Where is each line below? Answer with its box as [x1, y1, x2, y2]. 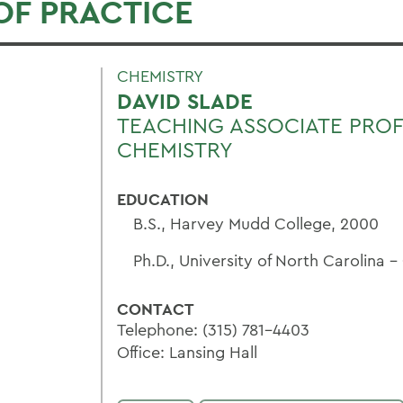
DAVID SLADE [117, 87, 253, 115]
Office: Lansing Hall [117, 342, 257, 363]
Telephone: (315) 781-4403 [117, 319, 309, 340]
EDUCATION [117, 189, 209, 210]
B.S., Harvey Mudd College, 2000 [133, 213, 379, 234]
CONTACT [117, 299, 194, 319]
